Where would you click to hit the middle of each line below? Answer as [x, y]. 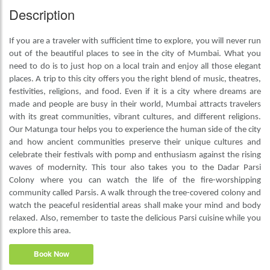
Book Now [51, 255]
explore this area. [40, 231]
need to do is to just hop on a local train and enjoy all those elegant [135, 67]
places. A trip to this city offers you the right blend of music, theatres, [135, 79]
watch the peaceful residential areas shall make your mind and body [135, 206]
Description [42, 14]
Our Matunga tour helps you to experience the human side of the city [135, 130]
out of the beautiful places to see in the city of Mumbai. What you [135, 54]
